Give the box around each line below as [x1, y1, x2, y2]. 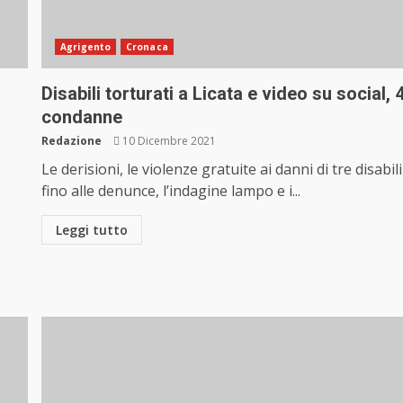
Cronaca [126, 40, 168, 54]
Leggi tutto [56, 221, 129, 239]
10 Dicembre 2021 [120, 133, 217, 149]
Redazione [41, 133, 103, 149]
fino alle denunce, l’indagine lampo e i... [41, 181, 301, 201]
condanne [41, 106, 123, 129]
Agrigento [60, 40, 112, 54]
